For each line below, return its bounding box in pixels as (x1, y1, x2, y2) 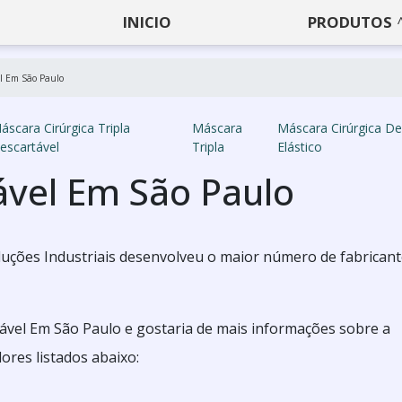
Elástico (276, 138, 322, 155)
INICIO (123, 12, 171, 32)
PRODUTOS (308, 12, 392, 32)
